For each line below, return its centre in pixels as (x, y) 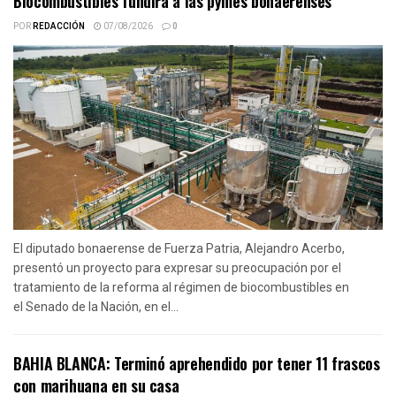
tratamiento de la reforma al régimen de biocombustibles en (181, 287)
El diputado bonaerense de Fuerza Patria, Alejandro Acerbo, (179, 248)
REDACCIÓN (59, 26)
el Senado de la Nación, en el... (96, 306)
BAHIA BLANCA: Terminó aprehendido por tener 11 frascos (197, 363)
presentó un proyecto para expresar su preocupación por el (177, 267)
